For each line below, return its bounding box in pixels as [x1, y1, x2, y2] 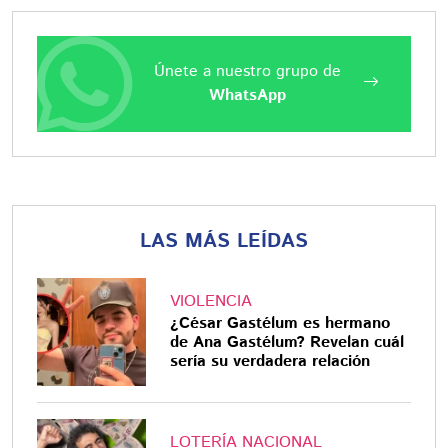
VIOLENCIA [169, 289, 252, 313]
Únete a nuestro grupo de [153, 59, 341, 83]
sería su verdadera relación [169, 349, 370, 373]
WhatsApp [208, 83, 286, 107]
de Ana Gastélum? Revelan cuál [169, 330, 404, 354]
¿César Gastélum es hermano [169, 311, 390, 335]
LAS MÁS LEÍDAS [140, 226, 308, 256]
